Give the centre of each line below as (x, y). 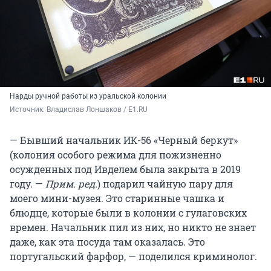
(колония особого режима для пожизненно (116, 155)
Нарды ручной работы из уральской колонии (88, 96)
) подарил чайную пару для (165, 184)
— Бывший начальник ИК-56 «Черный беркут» (124, 140)
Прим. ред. (71, 184)
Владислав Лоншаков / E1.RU (97, 110)
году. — (28, 184)
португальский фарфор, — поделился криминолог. (133, 256)
